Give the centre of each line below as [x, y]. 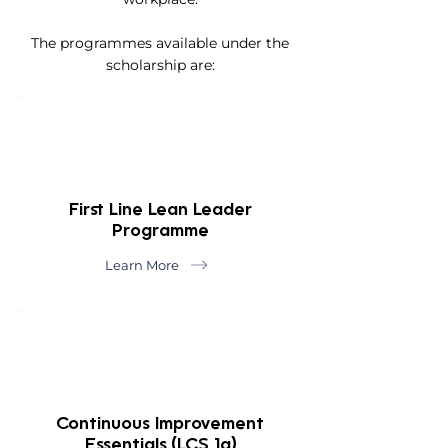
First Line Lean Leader [160, 210]
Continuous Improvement [160, 424]
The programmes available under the [160, 43]
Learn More [142, 265]
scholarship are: [160, 65]
